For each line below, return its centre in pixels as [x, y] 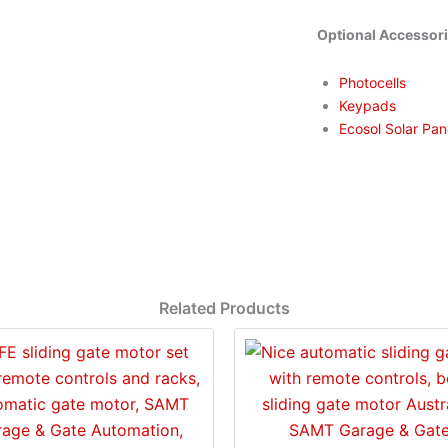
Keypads [368, 105]
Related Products [224, 308]
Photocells [373, 82]
